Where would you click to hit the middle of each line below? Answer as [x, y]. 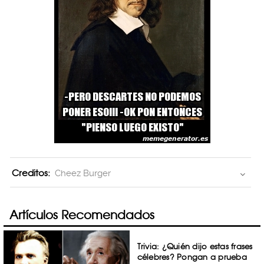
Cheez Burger [83, 173]
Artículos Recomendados [82, 215]
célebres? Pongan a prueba [192, 257]
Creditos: [31, 173]
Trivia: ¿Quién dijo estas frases [195, 246]
